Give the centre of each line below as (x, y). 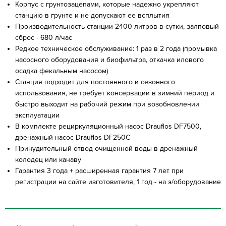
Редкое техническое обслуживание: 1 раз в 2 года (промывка (116, 48)
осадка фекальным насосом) (62, 71)
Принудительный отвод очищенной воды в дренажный (106, 148)
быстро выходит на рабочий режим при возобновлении (107, 104)
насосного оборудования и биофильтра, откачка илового (109, 60)
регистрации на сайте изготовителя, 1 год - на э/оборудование (118, 182)
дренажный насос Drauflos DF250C (73, 137)
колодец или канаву (48, 159)
